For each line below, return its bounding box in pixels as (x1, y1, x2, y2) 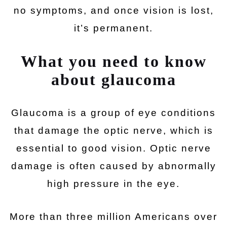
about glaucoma (51, 70, 176, 89)
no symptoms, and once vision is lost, (13, 5, 214, 16)
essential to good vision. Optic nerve (16, 143, 211, 154)
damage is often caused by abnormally (11, 161, 216, 171)
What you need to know (20, 52, 207, 70)
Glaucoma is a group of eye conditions (11, 107, 216, 118)
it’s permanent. (74, 23, 153, 33)
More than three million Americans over (10, 211, 217, 222)
